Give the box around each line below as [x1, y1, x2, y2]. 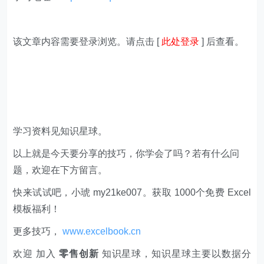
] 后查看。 [199, 36, 245, 47]
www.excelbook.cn [62, 226, 141, 236]
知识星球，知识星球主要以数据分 [98, 248, 251, 259]
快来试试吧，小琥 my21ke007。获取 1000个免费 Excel [13, 187, 251, 197]
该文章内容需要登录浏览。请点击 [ [13, 36, 162, 47]
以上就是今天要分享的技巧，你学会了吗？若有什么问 [13, 148, 240, 159]
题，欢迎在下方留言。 [13, 164, 108, 175]
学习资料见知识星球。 [13, 126, 108, 136]
